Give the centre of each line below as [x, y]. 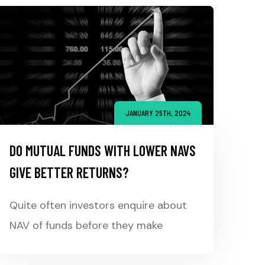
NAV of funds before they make [86, 226]
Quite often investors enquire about [98, 206]
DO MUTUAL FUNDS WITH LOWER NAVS [103, 151]
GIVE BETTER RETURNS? [69, 173]
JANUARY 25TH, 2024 [158, 113]
